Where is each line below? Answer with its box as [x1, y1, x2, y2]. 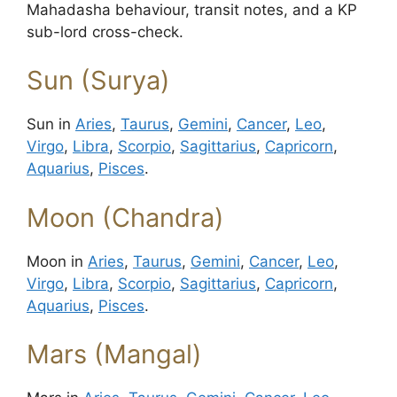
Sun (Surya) [27, 65, 170, 96]
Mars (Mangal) [27, 339, 202, 370]
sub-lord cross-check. [27, 22, 183, 41]
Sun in [27, 115, 75, 133]
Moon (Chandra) [27, 201, 224, 233]
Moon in [27, 252, 88, 270]
